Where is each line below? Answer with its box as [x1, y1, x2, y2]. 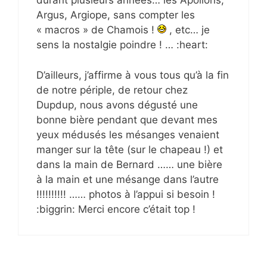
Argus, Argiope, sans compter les [36, 9, 195, 21]
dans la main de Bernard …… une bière [36, 158, 222, 170]
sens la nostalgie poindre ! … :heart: [36, 39, 208, 51]
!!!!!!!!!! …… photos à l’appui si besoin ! [36, 188, 215, 200]
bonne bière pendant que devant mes [36, 113, 218, 126]
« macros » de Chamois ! [36, 24, 157, 36]
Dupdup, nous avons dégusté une [36, 98, 198, 111]
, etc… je [166, 24, 210, 36]
